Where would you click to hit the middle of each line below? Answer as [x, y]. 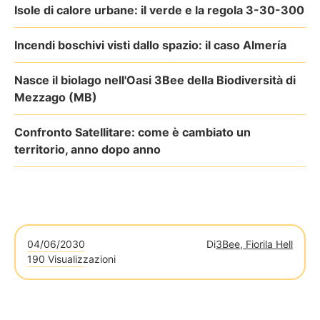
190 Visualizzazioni [71, 259]
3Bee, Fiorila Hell [254, 244]
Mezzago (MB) [56, 97]
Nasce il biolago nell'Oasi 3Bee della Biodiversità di [155, 80]
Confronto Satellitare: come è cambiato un [132, 132]
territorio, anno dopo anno [87, 149]
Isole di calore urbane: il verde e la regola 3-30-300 [159, 10]
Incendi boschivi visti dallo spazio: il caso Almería [150, 45]
